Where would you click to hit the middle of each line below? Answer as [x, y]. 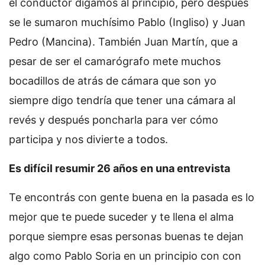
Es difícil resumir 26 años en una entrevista [119, 169]
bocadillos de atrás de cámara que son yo [113, 81]
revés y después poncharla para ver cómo [114, 120]
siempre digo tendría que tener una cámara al [122, 101]
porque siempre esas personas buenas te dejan [126, 237]
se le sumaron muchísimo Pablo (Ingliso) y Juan [127, 22]
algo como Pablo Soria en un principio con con [125, 256]
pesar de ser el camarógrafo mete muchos [115, 62]
